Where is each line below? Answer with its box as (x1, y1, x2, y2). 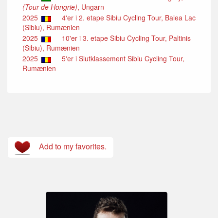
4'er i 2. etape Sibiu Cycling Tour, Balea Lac (56, 13, 196, 23)
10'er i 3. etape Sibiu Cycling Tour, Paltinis (56, 33, 191, 43)
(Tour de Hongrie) (22, 2, 77, 12)
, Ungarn (77, 2, 104, 12)
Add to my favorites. (35, 141, 107, 152)
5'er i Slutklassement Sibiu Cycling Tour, (56, 54, 184, 64)
